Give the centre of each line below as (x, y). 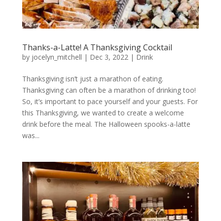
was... (31, 135)
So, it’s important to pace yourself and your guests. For (110, 101)
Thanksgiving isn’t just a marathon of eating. (92, 78)
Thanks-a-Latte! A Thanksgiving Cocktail (97, 47)
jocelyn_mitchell (56, 57)
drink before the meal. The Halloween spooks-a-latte (106, 124)
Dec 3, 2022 (109, 57)
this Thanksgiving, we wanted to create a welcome (103, 112)
